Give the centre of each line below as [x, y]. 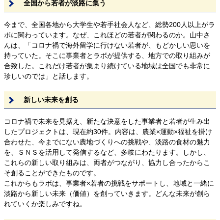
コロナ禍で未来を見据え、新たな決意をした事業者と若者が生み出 [107, 121]
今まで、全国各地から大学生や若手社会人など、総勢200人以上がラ [110, 24]
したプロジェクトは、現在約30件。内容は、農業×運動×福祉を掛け [108, 131]
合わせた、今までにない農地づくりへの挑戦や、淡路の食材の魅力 [107, 142]
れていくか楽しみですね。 [45, 204]
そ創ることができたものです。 [52, 173]
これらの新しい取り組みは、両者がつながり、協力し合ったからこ [107, 162]
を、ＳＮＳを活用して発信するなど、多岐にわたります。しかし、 [107, 152]
